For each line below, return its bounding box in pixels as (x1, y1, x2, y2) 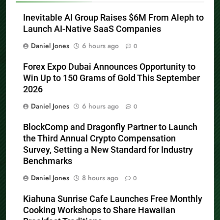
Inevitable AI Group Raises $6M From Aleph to (23, 13, 204, 23)
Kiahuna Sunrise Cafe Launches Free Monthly (23, 194, 202, 204)
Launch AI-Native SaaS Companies (23, 24, 161, 34)
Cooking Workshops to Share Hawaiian (23, 205, 175, 216)
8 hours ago (82, 173, 118, 183)
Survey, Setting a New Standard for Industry (23, 145, 193, 155)
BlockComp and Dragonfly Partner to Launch (23, 122, 197, 133)
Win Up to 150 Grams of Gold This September (23, 73, 200, 83)
